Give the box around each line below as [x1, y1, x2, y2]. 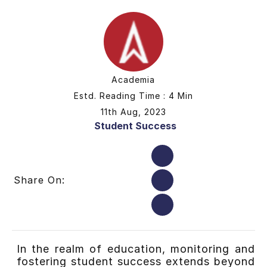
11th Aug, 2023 [100, 106, 166, 117]
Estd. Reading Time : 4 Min [73, 90, 193, 101]
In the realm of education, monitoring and [16, 242, 255, 255]
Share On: [13, 174, 65, 187]
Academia [111, 74, 156, 85]
